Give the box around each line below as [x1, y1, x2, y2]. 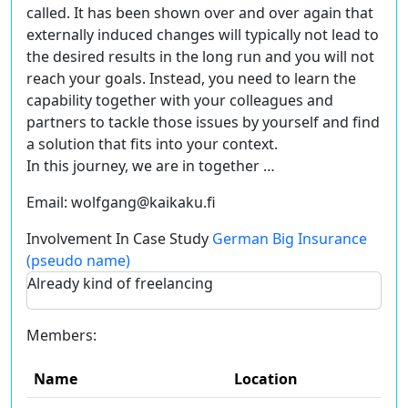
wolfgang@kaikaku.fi [67, 192, 216, 212]
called [26, 3, 66, 23]
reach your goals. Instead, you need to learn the [26, 68, 356, 88]
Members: [26, 325, 97, 345]
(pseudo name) [26, 250, 130, 270]
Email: [26, 192, 67, 212]
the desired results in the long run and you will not [26, 46, 374, 66]
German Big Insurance [212, 229, 367, 249]
